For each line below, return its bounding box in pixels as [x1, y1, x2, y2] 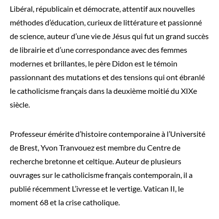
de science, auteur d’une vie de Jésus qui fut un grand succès [10, 31, 209, 41]
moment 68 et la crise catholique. [10, 197, 120, 207]
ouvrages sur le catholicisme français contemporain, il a [10, 170, 193, 179]
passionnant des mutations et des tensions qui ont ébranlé [10, 72, 205, 82]
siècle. [10, 100, 30, 109]
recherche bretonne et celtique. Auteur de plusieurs [10, 156, 181, 166]
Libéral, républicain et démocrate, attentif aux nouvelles [10, 4, 195, 13]
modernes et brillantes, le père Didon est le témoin [10, 59, 177, 68]
